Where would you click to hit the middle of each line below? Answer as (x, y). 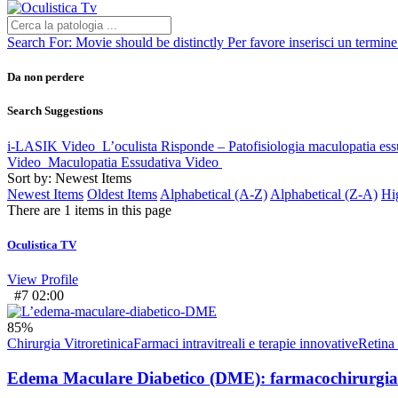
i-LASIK (32, 146)
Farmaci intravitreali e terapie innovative (246, 343)
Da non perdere (46, 77)
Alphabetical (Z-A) (324, 194)
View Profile (43, 279)
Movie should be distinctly (150, 42)
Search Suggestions (55, 111)
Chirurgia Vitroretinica (70, 343)
